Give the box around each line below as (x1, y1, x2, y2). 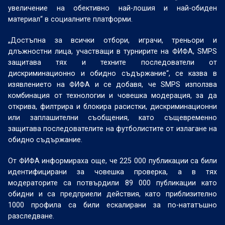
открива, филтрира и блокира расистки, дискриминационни (8, 102, 217, 110)
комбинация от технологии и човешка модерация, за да (8, 91, 217, 99)
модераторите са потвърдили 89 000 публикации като (8, 179, 217, 187)
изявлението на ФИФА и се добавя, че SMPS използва (8, 80, 217, 88)
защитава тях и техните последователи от (8, 58, 217, 66)
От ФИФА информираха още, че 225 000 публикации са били (8, 157, 217, 165)
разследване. (8, 212, 55, 220)
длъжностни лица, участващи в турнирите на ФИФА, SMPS (8, 47, 217, 55)
